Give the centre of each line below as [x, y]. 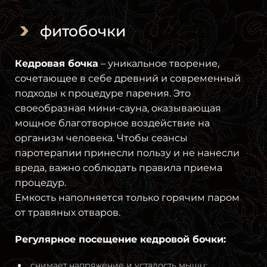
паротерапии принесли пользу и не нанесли [127, 153]
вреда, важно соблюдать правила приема [119, 167]
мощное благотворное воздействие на [112, 123]
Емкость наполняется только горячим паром [127, 197]
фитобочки [83, 31]
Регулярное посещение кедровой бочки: [120, 239]
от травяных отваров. [68, 212]
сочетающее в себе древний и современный [128, 78]
